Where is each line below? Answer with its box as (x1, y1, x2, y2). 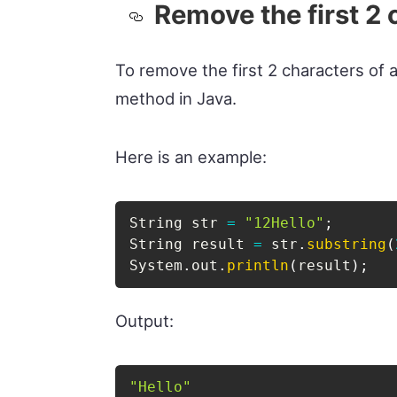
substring (307, 235, 387, 253)
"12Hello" (245, 214, 325, 231)
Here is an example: (115, 146, 268, 167)
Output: (115, 311, 175, 331)
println (227, 256, 290, 274)
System (129, 256, 183, 274)
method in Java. (115, 88, 237, 108)
